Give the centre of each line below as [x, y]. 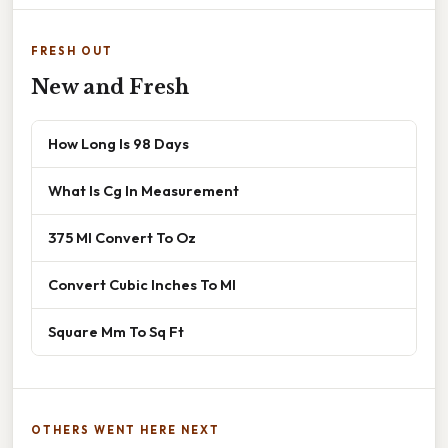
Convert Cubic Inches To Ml [142, 285]
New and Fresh [110, 87]
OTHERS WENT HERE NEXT [125, 430]
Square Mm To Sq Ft [116, 332]
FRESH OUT [72, 51]
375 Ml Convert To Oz [122, 238]
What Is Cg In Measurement [143, 191]
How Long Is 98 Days [118, 144]
